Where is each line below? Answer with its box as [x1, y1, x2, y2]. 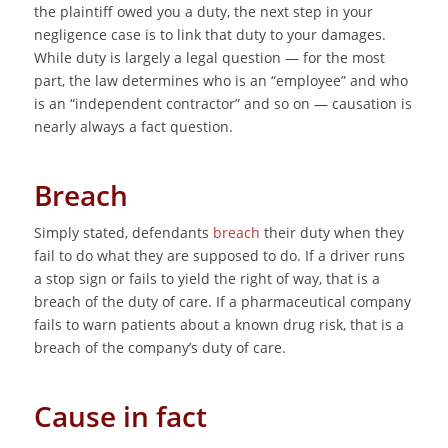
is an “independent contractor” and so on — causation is [33, 93, 412, 113]
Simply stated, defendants [33, 223, 213, 243]
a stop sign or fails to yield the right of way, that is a [33, 269, 380, 289]
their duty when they [259, 223, 404, 243]
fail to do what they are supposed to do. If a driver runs [33, 246, 405, 266]
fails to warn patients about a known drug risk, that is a [33, 315, 404, 335]
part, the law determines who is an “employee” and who [33, 70, 408, 90]
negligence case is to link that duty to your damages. [33, 24, 386, 44]
